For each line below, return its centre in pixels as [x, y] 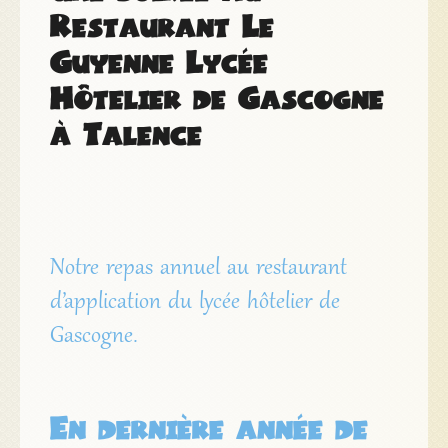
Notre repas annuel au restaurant [198, 269]
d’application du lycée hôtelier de [194, 303]
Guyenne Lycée [158, 61]
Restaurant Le [161, 25]
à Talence [125, 133]
